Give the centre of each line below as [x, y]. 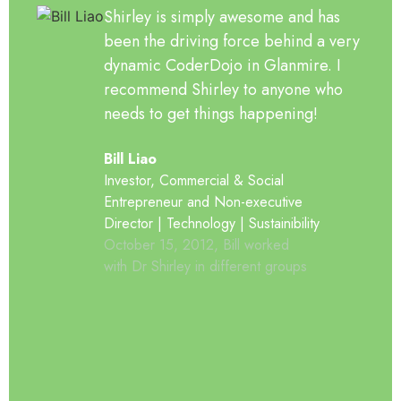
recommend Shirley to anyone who [223, 90]
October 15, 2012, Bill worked [196, 245]
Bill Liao [130, 159]
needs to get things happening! [210, 114]
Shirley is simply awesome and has [222, 17]
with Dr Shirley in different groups [205, 266]
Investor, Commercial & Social [193, 180]
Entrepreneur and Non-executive [203, 202]
